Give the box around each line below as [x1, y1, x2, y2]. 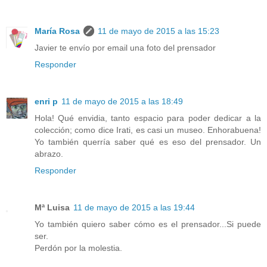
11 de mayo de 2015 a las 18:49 [61, 97, 183, 107]
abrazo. [35, 149, 63, 159]
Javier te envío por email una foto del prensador [35, 43, 216, 53]
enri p [35, 97, 58, 107]
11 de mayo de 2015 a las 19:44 [73, 203, 195, 213]
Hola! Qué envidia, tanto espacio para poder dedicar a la [35, 113, 261, 123]
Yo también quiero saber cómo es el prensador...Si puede [35, 219, 261, 229]
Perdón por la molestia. [35, 243, 122, 253]
